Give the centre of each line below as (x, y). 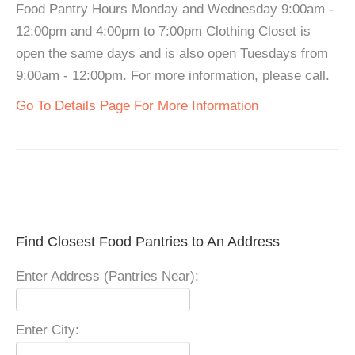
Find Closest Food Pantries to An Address (148, 241)
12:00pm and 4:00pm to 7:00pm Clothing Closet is (163, 31)
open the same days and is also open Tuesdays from (172, 53)
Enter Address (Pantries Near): (107, 276)
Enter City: (48, 330)
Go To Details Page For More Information (137, 105)
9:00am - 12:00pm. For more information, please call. (173, 75)
